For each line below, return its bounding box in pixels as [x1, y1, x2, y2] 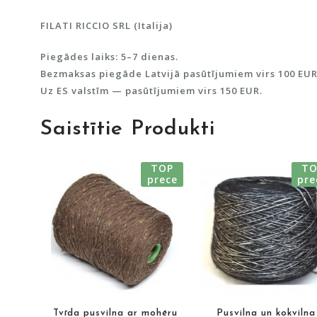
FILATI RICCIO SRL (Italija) [40, 18, 173, 32]
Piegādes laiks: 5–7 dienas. [40, 50, 178, 63]
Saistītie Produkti [40, 117, 215, 140]
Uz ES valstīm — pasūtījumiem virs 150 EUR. [40, 83, 263, 97]
